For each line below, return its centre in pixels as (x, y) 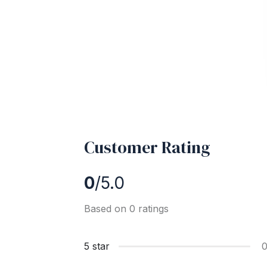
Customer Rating (147, 147)
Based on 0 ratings (126, 209)
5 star (97, 246)
